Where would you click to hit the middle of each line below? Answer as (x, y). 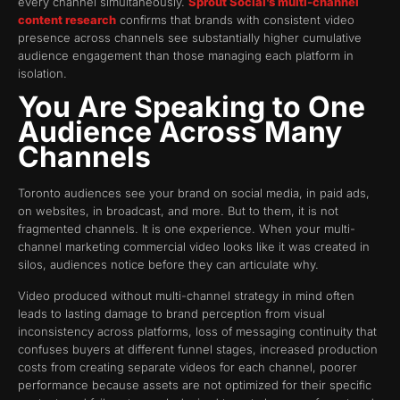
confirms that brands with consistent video (235, 19)
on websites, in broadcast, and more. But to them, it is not (178, 211)
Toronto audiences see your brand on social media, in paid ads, (194, 193)
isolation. (42, 73)
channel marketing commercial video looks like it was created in (194, 247)
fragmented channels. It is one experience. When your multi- (187, 229)
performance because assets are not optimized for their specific (195, 384)
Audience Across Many (180, 132)
